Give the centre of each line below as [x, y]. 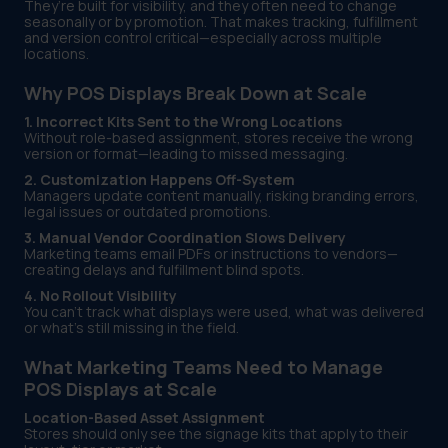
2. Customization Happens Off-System [159, 180]
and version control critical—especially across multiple [203, 38]
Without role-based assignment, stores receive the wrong [218, 138]
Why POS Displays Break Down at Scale [195, 93]
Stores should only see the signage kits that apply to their [216, 434]
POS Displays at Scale [120, 389]
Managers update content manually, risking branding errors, [221, 196]
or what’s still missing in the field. [131, 328]
